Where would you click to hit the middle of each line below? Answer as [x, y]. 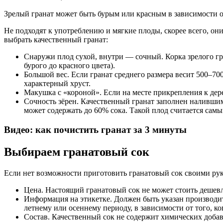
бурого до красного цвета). [69, 66]
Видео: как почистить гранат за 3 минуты [95, 130]
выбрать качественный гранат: [56, 40]
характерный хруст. [57, 84]
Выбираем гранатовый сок [77, 152]
